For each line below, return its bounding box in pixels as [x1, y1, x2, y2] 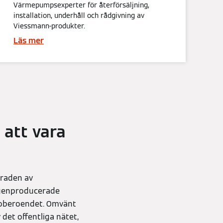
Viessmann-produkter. [13, 21, 85, 30]
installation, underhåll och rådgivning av [13, 11, 144, 20]
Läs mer [13, 35, 44, 46]
